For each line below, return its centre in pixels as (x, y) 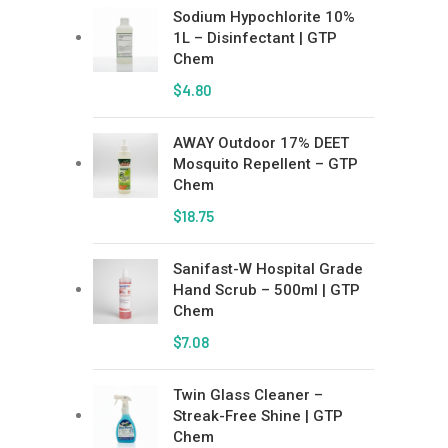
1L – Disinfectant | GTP (255, 38)
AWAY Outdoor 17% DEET (261, 143)
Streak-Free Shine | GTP (258, 416)
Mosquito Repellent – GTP (265, 164)
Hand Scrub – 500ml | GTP (266, 290)
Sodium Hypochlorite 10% (264, 17)
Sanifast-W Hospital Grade (268, 269)
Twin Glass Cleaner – (248, 395)
